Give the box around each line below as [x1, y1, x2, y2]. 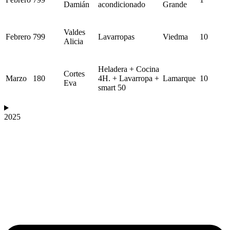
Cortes [64, 69, 85, 79]
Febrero [6, 32, 31, 42]
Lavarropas [98, 32, 135, 42]
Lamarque [163, 74, 196, 83]
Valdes [64, 28, 85, 37]
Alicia [64, 37, 83, 46]
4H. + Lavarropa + [98, 74, 159, 83]
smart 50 [98, 83, 126, 92]
